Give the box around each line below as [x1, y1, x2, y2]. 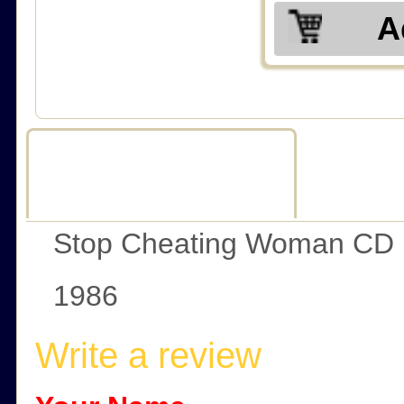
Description [71, 158, 252, 197]
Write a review [35, 335, 262, 375]
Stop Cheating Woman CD [53, 227, 394, 260]
